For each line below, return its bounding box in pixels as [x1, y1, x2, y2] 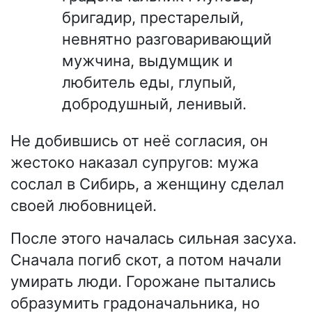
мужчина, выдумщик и [62, 52, 233, 70]
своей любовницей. [10, 196, 157, 215]
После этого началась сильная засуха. [10, 229, 297, 248]
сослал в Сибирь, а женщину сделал [10, 175, 284, 194]
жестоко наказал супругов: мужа [10, 153, 258, 172]
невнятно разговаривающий [62, 30, 272, 49]
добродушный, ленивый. [62, 95, 247, 114]
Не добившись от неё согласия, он [10, 132, 268, 150]
